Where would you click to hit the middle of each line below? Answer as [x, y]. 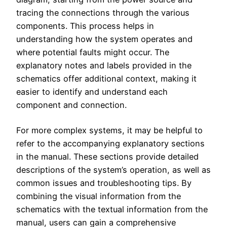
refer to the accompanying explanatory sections [110, 143]
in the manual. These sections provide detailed [107, 156]
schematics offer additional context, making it [106, 78]
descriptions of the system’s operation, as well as [113, 169]
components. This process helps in [85, 26]
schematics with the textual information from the [112, 209]
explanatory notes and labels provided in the [104, 65]
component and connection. [71, 105]
